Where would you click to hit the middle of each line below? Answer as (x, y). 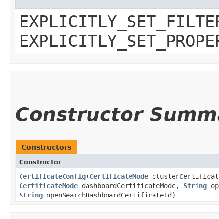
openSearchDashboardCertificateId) (109, 195)
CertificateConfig (52, 176)
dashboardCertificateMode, (131, 186)
